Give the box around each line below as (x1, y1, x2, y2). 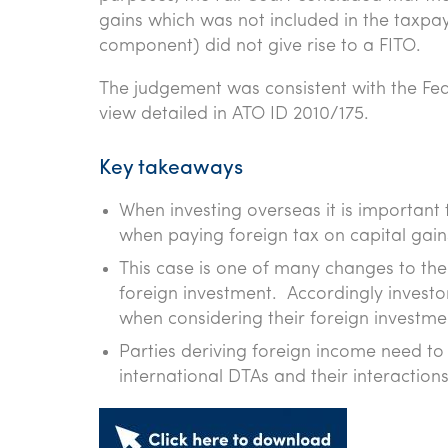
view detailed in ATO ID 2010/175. (99, 105, 369, 124)
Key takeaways (99, 158, 243, 179)
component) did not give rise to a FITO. (99, 37, 421, 56)
